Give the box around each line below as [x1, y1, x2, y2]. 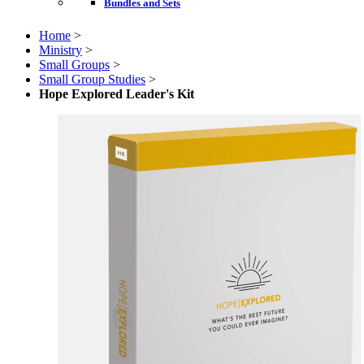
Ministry [39, 42, 82, 57]
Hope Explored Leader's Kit [39, 86, 194, 101]
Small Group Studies [39, 71, 145, 86]
